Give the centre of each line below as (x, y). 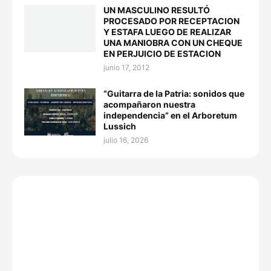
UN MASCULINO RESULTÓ (157, 10)
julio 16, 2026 (126, 140)
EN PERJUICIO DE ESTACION (162, 54)
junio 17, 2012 (126, 68)
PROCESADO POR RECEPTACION (171, 21)
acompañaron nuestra (149, 105)
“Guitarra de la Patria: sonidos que (174, 94)
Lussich (120, 126)
